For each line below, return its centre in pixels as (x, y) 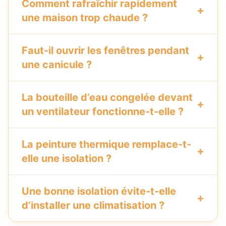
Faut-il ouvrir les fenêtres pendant (105, 50)
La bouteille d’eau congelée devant (107, 97)
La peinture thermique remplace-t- (106, 144)
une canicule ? (57, 64)
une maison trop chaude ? (85, 17)
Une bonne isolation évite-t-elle (99, 191)
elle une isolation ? (67, 158)
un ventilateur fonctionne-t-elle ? (103, 111)
